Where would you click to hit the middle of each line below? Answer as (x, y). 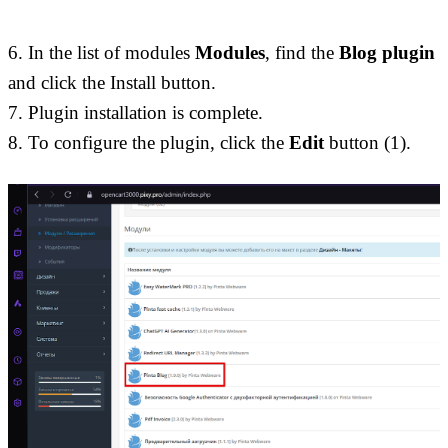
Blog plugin (387, 52)
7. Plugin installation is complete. (138, 112)
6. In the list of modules (101, 52)
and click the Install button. (114, 82)
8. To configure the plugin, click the (148, 142)
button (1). (367, 142)
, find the (302, 52)
